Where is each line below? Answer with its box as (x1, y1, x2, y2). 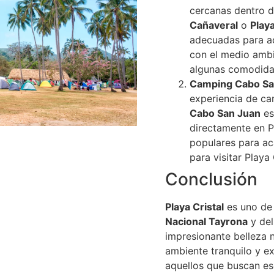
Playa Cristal (165, 201, 224, 213)
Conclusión (165, 169, 257, 190)
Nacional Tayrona (165, 215, 248, 228)
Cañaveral (189, 19, 238, 32)
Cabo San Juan (189, 107, 261, 120)
